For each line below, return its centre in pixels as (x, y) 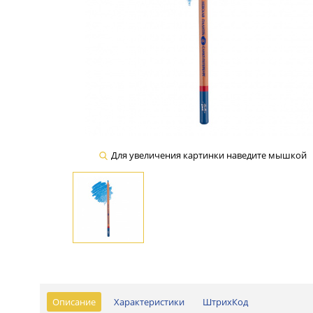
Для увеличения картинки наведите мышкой (209, 155)
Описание (74, 301)
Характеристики (149, 301)
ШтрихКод (225, 301)
